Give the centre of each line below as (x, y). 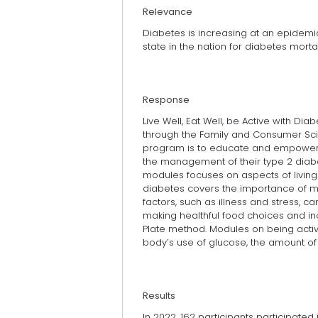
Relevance (168, 11)
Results (159, 296)
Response (166, 99)
